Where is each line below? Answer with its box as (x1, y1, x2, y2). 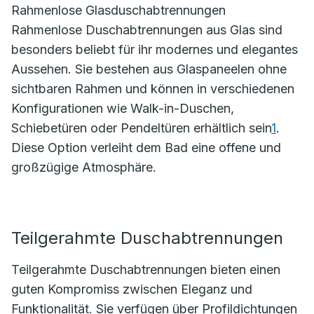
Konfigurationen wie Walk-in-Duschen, (11, 101, 234, 116)
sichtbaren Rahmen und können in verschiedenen (11, 81, 294, 96)
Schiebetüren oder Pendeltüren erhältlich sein (11, 121, 271, 135)
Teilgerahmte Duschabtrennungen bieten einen (11, 262, 280, 277)
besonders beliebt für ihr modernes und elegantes (11, 42, 298, 57)
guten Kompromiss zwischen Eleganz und (11, 282, 252, 296)
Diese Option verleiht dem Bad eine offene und (11, 140, 281, 155)
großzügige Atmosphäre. (11, 160, 156, 175)
